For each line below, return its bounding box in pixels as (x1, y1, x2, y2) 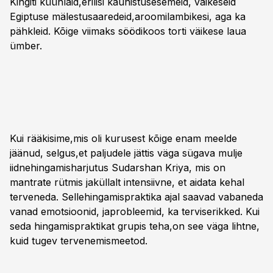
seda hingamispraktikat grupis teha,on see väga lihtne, (10, 220, 260, 232)
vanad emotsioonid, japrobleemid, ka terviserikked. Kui (10, 205, 260, 218)
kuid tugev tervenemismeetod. (10, 235, 147, 247)
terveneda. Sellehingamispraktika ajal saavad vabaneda (10, 191, 263, 203)
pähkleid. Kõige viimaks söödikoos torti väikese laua (10, 25, 246, 37)
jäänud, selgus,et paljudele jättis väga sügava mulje (10, 147, 243, 159)
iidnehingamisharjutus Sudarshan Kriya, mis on (10, 161, 225, 174)
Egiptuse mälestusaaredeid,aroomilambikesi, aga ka (10, 10, 246, 23)
